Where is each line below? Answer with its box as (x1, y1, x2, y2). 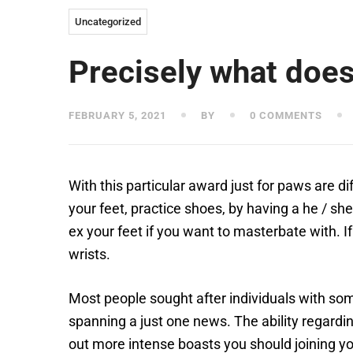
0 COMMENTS (247, 110, 322, 121)
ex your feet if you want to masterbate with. (69, 223, 344, 240)
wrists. (69, 246, 110, 262)
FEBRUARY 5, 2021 (69, 110, 166, 121)
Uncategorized (75, 16, 141, 28)
